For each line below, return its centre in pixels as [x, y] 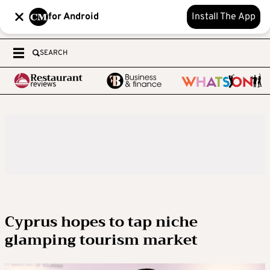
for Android [74, 17]
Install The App [224, 17]
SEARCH [54, 53]
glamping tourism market [101, 240]
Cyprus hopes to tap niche [101, 222]
